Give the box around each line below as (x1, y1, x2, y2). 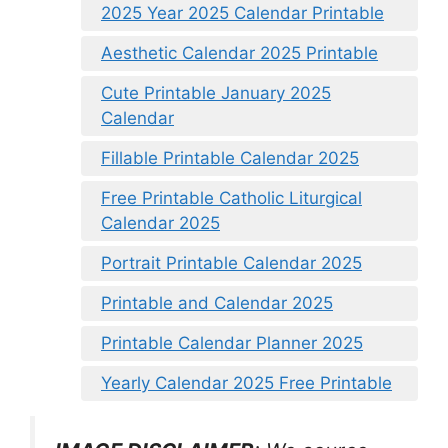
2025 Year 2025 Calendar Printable (101, 2, 384, 23)
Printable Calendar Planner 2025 (101, 332, 363, 353)
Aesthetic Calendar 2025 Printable (101, 42, 378, 63)
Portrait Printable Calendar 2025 (101, 252, 362, 273)
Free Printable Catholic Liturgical (101, 187, 362, 208)
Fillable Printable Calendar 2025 (101, 147, 359, 168)
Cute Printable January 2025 (101, 82, 331, 103)
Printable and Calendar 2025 (101, 292, 333, 313)
